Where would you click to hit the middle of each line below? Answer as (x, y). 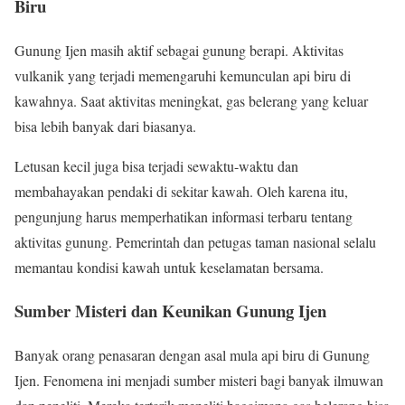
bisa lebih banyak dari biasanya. (105, 126)
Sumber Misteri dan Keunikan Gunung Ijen (170, 311)
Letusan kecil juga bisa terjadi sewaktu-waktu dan (156, 165)
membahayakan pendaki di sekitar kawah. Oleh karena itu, (181, 191)
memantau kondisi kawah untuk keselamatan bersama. (169, 267)
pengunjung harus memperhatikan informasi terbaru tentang (184, 216)
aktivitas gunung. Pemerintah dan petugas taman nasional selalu (195, 241)
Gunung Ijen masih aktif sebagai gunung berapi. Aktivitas (179, 50)
